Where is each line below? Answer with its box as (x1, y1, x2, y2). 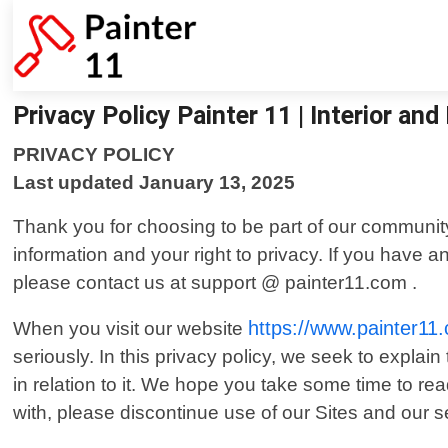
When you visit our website (13, 318, 249, 340)
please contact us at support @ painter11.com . (13, 272, 418, 294)
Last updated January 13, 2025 (13, 172, 296, 194)
